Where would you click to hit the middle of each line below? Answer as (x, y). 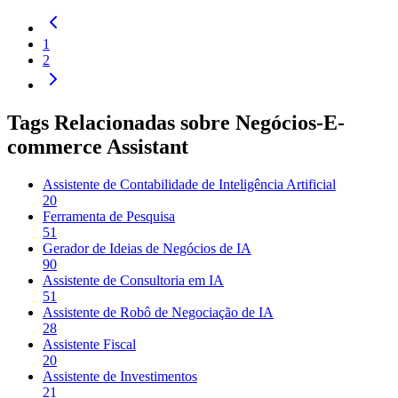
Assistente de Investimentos (120, 376)
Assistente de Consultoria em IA (133, 280)
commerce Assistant (98, 146)
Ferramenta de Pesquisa (109, 216)
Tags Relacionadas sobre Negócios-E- (176, 122)
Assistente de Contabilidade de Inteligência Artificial (189, 184)
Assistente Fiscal (89, 344)
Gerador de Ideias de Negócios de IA (147, 248)
